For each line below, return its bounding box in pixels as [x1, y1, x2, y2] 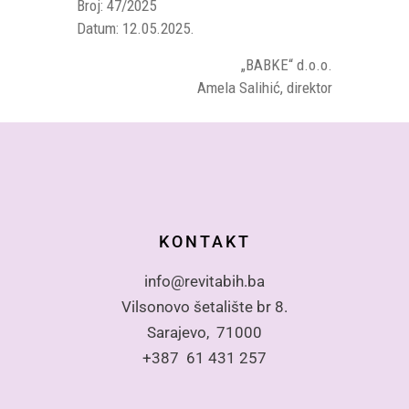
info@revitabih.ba [144, 272, 265, 290]
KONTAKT [158, 232, 251, 251]
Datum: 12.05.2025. [77, 19, 194, 37]
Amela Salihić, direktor [197, 79, 332, 97]
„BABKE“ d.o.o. [241, 56, 332, 74]
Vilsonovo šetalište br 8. [121, 298, 288, 316]
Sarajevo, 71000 [147, 323, 262, 341]
